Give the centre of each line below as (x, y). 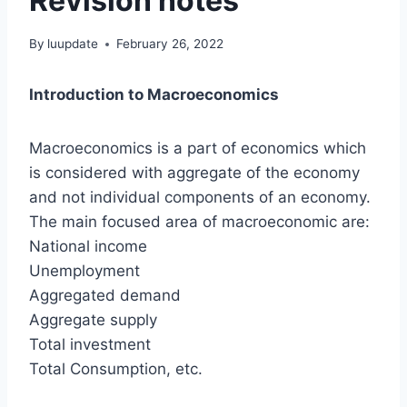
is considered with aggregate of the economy (194, 173)
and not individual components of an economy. (200, 198)
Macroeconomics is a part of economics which (198, 149)
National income (88, 247)
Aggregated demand (105, 296)
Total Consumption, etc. (116, 369)
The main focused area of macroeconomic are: (199, 222)
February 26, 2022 (170, 44)
